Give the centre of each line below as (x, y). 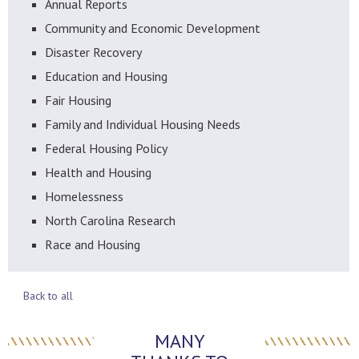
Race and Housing (93, 244)
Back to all (48, 296)
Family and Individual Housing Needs (143, 124)
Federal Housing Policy (106, 148)
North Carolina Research (110, 220)
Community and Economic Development (153, 28)
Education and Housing (106, 76)
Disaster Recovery (93, 52)
